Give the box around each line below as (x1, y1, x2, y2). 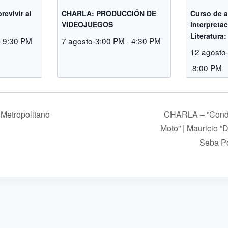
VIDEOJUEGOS (62, 19, 113, 30)
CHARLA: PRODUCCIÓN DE (62, 8, 157, 18)
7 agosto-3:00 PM (62, 35, 125, 46)
